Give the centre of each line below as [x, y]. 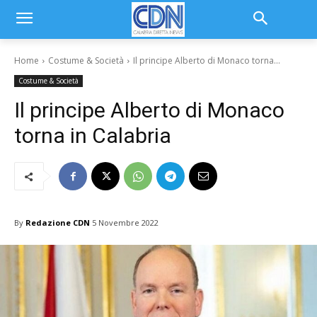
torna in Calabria [93, 136]
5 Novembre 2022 [125, 223]
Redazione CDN [58, 222]
